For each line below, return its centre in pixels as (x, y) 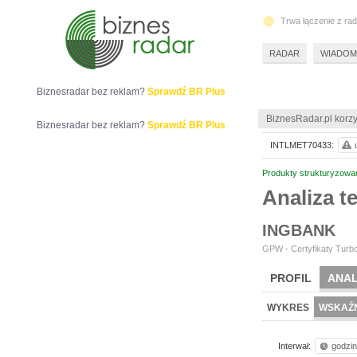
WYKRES (288, 308)
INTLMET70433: (302, 145)
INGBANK (299, 230)
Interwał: (294, 346)
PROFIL (291, 278)
